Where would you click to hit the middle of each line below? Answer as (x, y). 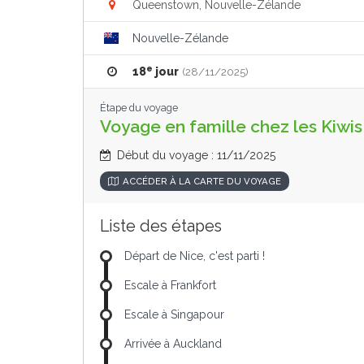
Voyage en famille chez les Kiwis (231, 126)
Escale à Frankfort (170, 285)
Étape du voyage (139, 108)
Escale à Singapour (174, 314)
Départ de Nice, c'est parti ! (195, 256)
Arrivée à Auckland (173, 344)
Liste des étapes (161, 226)
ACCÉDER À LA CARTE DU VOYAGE (202, 181)
